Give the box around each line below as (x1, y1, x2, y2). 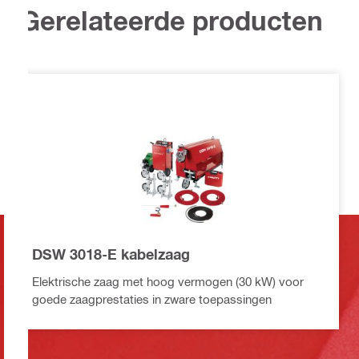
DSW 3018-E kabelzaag (32, 245, 190, 264)
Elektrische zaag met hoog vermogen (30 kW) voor (32, 274, 304, 289)
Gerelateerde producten (20, 5, 323, 37)
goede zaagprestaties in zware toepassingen (32, 292, 272, 307)
